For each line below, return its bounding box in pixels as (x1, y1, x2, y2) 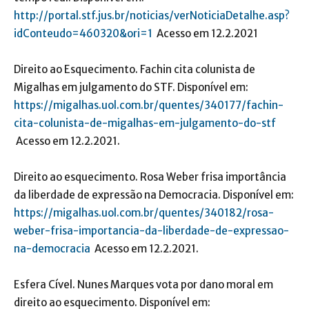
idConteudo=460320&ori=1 (14, 27, 152, 41)
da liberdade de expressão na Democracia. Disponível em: (14, 188, 294, 202)
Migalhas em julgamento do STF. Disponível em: (14, 81, 248, 94)
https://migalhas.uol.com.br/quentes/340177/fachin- (14, 99, 283, 112)
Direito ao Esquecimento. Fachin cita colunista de (14, 63, 255, 77)
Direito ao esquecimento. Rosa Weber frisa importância (14, 170, 286, 184)
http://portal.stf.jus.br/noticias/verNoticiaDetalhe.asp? (14, 9, 290, 23)
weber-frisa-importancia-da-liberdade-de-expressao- (14, 224, 289, 238)
